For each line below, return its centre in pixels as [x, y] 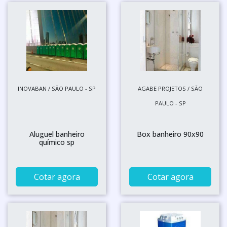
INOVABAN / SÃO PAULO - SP [57, 88]
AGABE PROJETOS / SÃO [170, 88]
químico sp [57, 142]
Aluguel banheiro [57, 134]
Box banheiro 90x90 [170, 134]
